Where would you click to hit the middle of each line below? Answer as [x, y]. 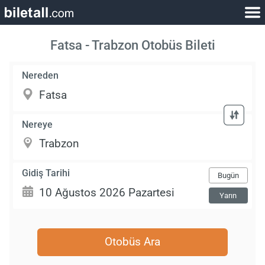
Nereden [41, 76]
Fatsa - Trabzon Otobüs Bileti [132, 45]
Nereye [38, 124]
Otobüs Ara [132, 242]
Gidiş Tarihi [46, 173]
